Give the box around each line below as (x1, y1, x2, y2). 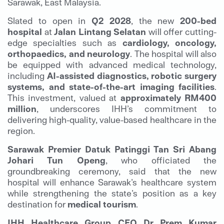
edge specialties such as (7, 36, 122, 48)
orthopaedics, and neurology (7, 47, 130, 59)
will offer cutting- (146, 25, 217, 37)
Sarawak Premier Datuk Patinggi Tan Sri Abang (7, 143, 216, 155)
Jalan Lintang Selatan (54, 25, 146, 37)
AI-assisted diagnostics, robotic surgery (46, 69, 216, 81)
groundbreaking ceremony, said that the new (7, 165, 216, 177)
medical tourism (67, 198, 136, 210)
